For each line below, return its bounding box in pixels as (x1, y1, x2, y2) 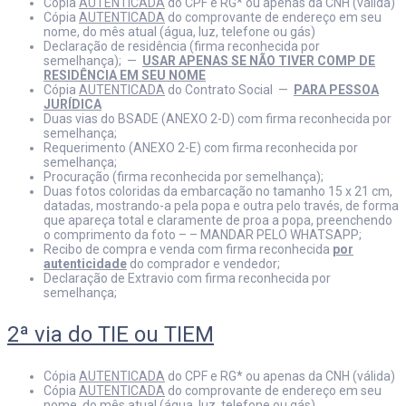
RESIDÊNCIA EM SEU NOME (43, 68, 206, 82)
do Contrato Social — (165, 82, 294, 97)
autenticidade (43, 256, 127, 271)
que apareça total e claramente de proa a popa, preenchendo (43, 213, 392, 227)
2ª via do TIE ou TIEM (7, 322, 214, 347)
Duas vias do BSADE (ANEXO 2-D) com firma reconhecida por (43, 111, 391, 126)
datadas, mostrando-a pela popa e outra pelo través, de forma (43, 198, 399, 213)
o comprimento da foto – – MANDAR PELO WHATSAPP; (43, 227, 362, 242)
